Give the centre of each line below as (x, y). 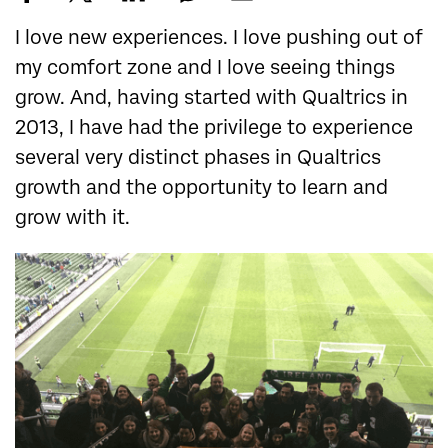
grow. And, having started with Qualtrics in (211, 98)
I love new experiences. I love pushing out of (219, 38)
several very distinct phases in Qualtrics (198, 158)
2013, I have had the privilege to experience (214, 128)
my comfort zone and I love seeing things (205, 68)
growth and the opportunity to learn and (201, 188)
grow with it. (72, 218)
